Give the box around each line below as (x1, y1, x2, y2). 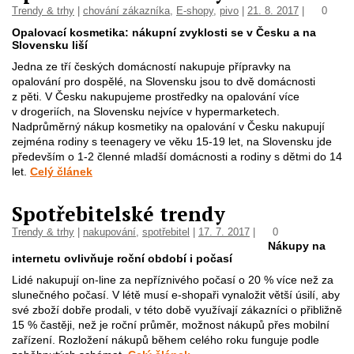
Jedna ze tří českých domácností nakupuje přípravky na (12, 60, 291, 73)
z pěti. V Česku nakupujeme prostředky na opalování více (12, 90, 299, 103)
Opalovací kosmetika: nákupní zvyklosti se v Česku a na (12, 26, 316, 39)
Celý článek (30, 165, 92, 178)
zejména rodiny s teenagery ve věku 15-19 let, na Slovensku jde (12, 135, 332, 148)
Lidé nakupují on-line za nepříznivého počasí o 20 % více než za (12, 273, 333, 286)
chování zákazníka (83, 5, 170, 17)
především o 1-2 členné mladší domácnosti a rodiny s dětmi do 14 (12, 150, 342, 163)
